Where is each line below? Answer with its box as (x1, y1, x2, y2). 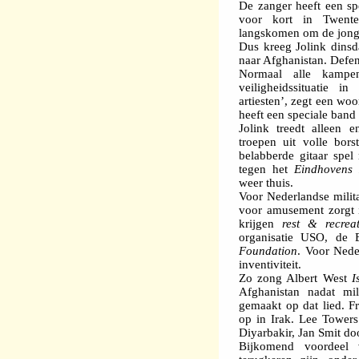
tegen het (239, 163, 295, 176)
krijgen (239, 217, 282, 231)
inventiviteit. (239, 258, 301, 272)
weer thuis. (239, 176, 293, 190)
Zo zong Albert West (239, 272, 352, 285)
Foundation (239, 244, 297, 258)
